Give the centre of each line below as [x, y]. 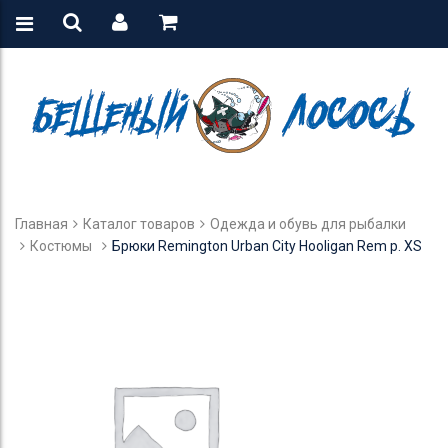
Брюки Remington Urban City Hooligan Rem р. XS [267, 245]
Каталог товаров [139, 223]
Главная [41, 223]
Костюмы [61, 245]
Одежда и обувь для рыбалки [308, 223]
